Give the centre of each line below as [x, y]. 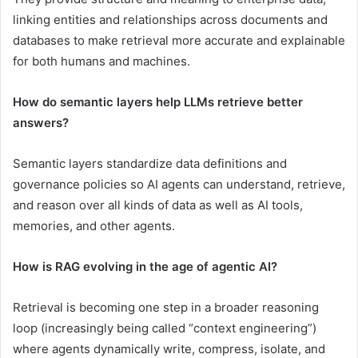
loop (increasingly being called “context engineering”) [165, 328]
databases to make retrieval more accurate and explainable [179, 41]
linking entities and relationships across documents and [170, 20]
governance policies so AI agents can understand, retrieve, [179, 185]
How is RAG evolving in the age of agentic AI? [145, 267]
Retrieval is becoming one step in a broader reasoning [166, 308]
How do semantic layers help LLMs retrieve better [158, 102]
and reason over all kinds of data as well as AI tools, [158, 205]
